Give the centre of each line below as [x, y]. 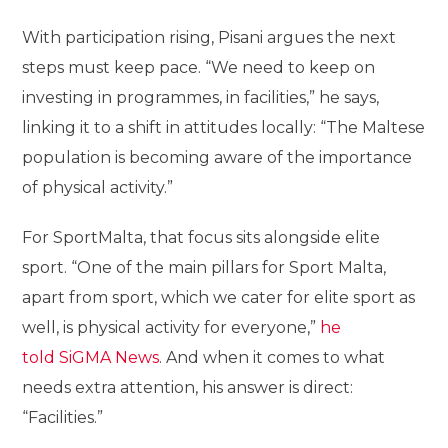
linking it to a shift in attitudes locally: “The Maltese [224, 127]
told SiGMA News [91, 357]
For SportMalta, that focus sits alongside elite [201, 237]
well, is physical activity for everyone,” [171, 327]
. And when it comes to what [272, 357]
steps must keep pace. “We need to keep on [199, 67]
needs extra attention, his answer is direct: [188, 387]
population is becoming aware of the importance [217, 157]
